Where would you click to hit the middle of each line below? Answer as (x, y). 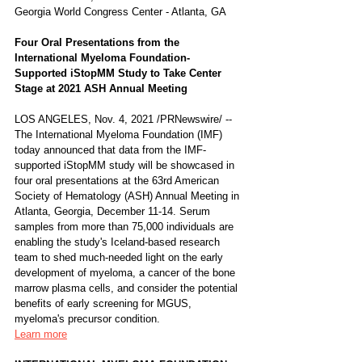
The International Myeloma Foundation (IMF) (120, 135)
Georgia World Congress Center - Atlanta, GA (120, 12)
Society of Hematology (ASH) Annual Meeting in (128, 196)
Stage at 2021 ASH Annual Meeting (103, 88)
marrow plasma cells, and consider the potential (128, 288)
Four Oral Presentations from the (99, 42)
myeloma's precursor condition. (87, 319)
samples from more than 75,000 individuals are (126, 227)
